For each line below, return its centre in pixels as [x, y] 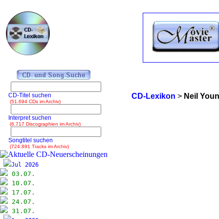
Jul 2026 [28, 165]
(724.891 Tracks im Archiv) [36, 146]
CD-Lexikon [153, 96]
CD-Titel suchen [28, 95]
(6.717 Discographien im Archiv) [42, 124]
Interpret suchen [28, 118]
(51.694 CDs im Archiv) [32, 101]
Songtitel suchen [28, 140]
